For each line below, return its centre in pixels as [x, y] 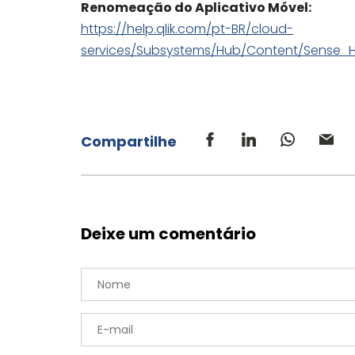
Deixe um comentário [168, 234]
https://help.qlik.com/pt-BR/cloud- [187, 29]
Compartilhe [129, 141]
